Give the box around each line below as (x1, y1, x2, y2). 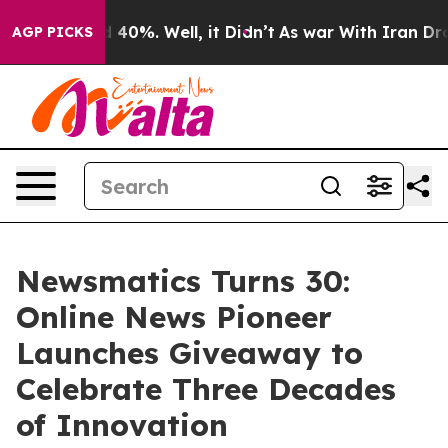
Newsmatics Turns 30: (16, 262, 350, 300)
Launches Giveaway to (16, 334, 363, 372)
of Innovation (16, 406, 228, 444)
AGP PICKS (12, 23, 93, 41)
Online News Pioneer (16, 298, 332, 336)
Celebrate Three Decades (16, 370, 396, 408)
